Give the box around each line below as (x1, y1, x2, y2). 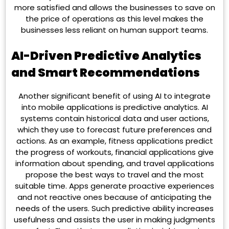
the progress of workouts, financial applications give (15, 147, 214, 158)
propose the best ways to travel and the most (25, 169, 204, 180)
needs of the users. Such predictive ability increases (15, 203, 214, 214)
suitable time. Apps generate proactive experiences (15, 180, 214, 192)
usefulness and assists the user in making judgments (14, 214, 215, 225)
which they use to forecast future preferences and (17, 124, 212, 135)
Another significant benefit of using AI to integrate (18, 90, 211, 102)
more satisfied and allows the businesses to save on (14, 2, 215, 13)
